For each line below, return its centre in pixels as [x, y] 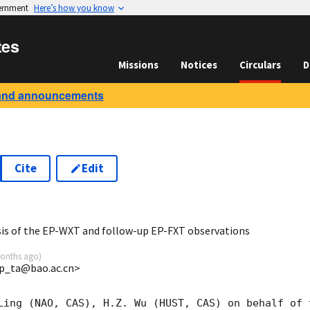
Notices [199, 65]
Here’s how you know [74, 8]
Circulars [260, 65]
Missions [138, 65]
